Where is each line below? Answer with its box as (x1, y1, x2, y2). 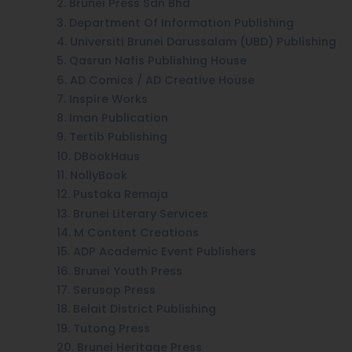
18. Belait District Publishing (57, 301, 216, 317)
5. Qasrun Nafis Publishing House (57, 53, 247, 69)
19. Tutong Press (57, 320, 150, 336)
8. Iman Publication (57, 110, 168, 126)
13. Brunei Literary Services (57, 205, 208, 222)
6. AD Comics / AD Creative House (57, 71, 255, 88)
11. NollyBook (57, 167, 127, 184)
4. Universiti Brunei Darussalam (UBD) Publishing (57, 33, 336, 49)
